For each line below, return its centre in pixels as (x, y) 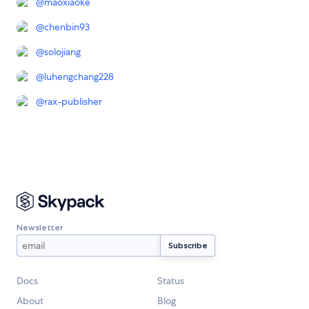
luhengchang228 (79, 77)
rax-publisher (73, 102)
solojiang (62, 52)
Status (171, 281)
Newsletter (40, 227)
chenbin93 (67, 27)
